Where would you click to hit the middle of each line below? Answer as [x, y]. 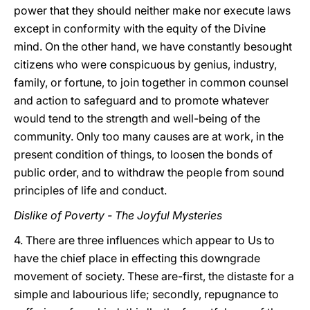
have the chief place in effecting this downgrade [137, 258]
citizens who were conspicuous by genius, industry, [145, 64]
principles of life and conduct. [90, 190]
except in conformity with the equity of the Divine [140, 28]
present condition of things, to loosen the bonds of [143, 154]
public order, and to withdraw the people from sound [149, 172]
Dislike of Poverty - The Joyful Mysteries [118, 215]
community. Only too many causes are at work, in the [149, 136]
